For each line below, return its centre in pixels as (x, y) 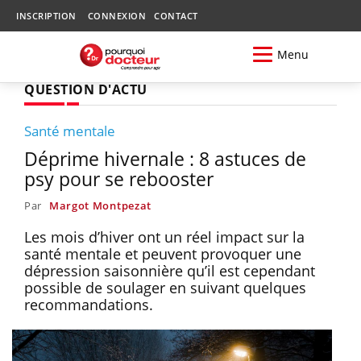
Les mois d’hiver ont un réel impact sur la (164, 237)
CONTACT (176, 16)
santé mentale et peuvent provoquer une (163, 253)
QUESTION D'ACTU (86, 89)
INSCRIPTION (46, 16)
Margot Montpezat (100, 205)
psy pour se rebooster (119, 178)
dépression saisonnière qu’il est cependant (170, 270)
